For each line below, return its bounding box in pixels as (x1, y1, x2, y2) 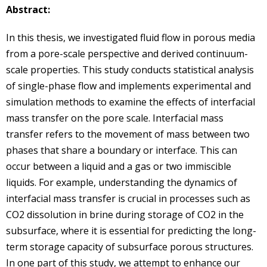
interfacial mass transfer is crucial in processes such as (6, 191, 250, 205)
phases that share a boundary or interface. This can (6, 143, 237, 157)
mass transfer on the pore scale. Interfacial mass (6, 111, 223, 125)
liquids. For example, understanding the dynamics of (6, 175, 237, 189)
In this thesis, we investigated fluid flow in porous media (6, 30, 255, 44)
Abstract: (6, 2, 50, 16)
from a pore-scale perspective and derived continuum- (6, 46, 248, 60)
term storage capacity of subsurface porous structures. (6, 240, 253, 253)
